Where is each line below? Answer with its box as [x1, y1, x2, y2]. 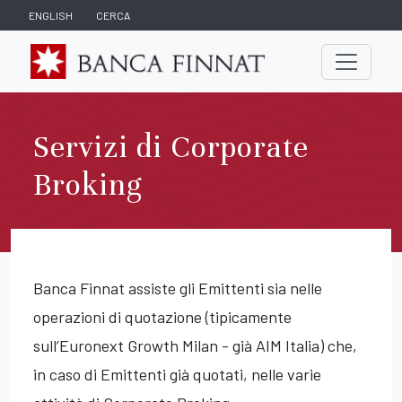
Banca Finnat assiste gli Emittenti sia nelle [33, 278, 322, 299]
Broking [33, 166, 142, 205]
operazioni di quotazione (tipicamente [33, 307, 292, 328]
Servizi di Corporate [33, 128, 309, 167]
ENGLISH [29, 9, 73, 22]
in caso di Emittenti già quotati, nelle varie [33, 364, 321, 385]
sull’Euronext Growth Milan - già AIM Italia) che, [33, 336, 357, 356]
